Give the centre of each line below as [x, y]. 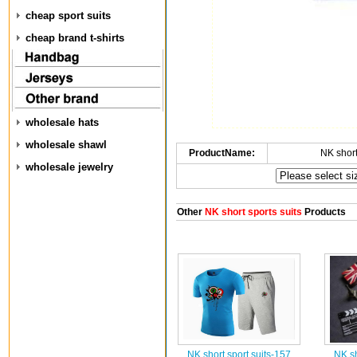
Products [324, 212]
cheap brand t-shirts [75, 38]
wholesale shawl [66, 145]
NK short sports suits [252, 212]
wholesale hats [62, 122]
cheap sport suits [68, 16]
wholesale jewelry [69, 167]
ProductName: [222, 153]
